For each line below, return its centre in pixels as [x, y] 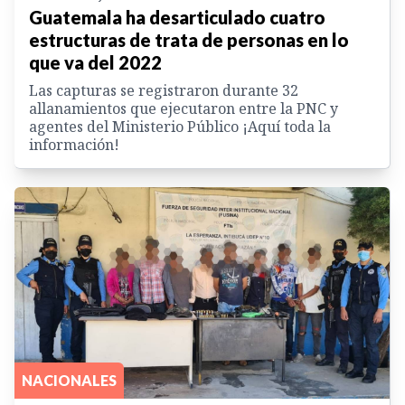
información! [74, 145]
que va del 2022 [95, 63]
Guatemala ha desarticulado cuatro [177, 18]
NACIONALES [69, 380]
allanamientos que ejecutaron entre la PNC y [184, 109]
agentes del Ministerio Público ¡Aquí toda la [180, 127]
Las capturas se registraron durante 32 [164, 91]
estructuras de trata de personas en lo [189, 40]
